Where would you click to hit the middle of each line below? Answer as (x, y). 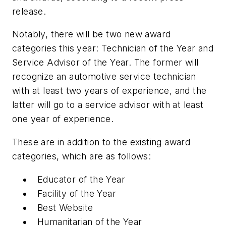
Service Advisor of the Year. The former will (105, 63)
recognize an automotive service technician (104, 77)
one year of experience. (63, 119)
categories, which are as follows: (82, 156)
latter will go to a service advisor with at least (108, 105)
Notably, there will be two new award (92, 34)
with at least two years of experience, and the (109, 91)
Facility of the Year (77, 193)
